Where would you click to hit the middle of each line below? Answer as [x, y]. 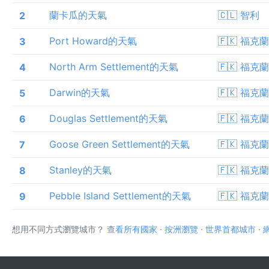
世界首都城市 [231, 229]
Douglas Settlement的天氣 [108, 118]
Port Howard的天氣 [93, 41]
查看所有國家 [132, 229]
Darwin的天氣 [80, 92]
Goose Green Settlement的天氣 [119, 144]
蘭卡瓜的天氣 [78, 15]
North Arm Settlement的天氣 [114, 66]
